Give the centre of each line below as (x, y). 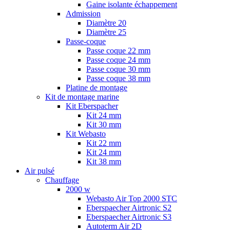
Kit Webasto (86, 134)
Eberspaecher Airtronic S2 (129, 208)
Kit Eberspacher (92, 106)
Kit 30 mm (104, 124)
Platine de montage (97, 88)
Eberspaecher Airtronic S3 (129, 217)
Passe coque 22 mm (118, 51)
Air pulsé (40, 171)
